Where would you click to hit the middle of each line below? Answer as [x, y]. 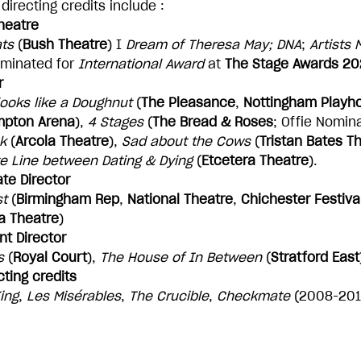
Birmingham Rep [68, 199]
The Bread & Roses [213, 122]
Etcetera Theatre [255, 160]
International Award [141, 64]
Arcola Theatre [62, 141]
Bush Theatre [65, 44]
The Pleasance [188, 102]
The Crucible [169, 296]
